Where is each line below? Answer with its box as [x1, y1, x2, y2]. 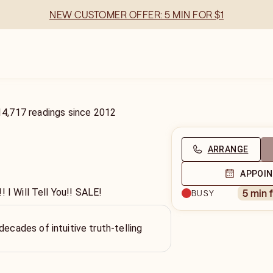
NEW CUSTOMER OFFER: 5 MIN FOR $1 [49, 9, 224, 21]
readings [29, 107, 66, 118]
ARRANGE [207, 144, 249, 154]
